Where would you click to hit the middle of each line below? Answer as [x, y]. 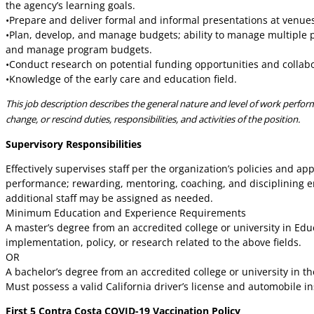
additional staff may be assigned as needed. [109, 198]
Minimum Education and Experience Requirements [126, 213]
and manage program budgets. [79, 49]
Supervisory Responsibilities [74, 144]
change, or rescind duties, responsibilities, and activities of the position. [153, 119]
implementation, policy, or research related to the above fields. [153, 243]
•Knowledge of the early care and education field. [121, 78]
